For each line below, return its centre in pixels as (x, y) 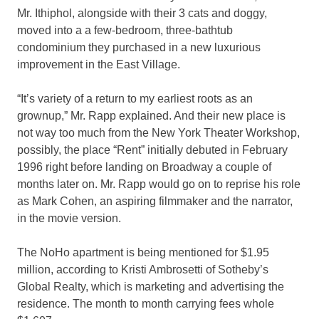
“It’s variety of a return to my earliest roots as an (135, 99)
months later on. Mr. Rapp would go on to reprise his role (159, 184)
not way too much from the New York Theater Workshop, (158, 133)
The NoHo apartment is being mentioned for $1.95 (143, 253)
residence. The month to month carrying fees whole (146, 304)
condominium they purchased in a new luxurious (139, 48)
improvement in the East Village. (99, 65)
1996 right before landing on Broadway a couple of (144, 167)
